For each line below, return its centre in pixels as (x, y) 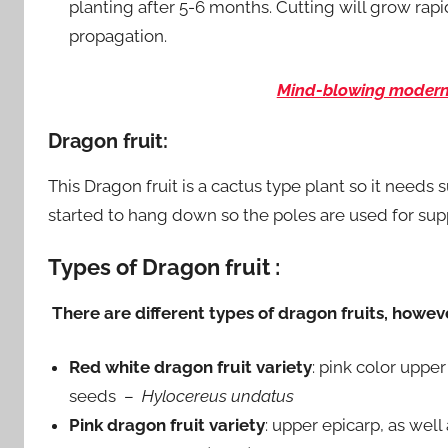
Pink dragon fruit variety (167, 425)
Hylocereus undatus (218, 396)
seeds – (106, 396)
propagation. (118, 35)
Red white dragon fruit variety (191, 367)
